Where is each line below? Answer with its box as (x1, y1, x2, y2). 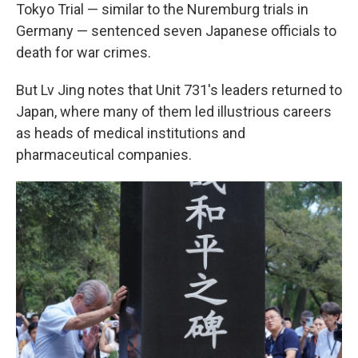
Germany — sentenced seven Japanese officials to (16, 22, 336, 39)
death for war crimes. (16, 44, 151, 61)
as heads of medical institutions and (16, 125, 245, 141)
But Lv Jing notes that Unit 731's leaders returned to (16, 82, 342, 98)
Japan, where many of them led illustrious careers (16, 103, 332, 120)
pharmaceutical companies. (16, 146, 192, 163)
